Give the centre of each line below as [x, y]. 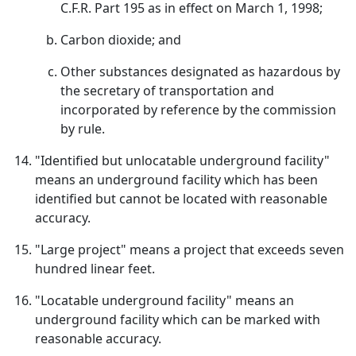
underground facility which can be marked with [178, 319]
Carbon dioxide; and [121, 40]
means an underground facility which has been [176, 180]
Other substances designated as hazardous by [200, 72]
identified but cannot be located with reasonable [181, 199]
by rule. [83, 129]
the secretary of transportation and [167, 91]
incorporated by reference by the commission [198, 110]
